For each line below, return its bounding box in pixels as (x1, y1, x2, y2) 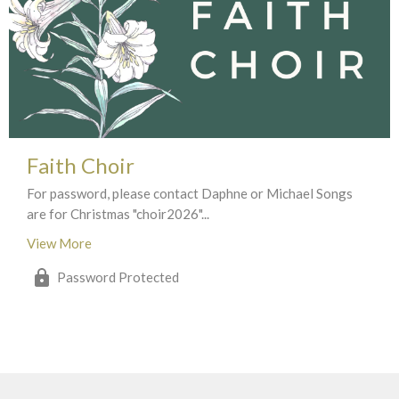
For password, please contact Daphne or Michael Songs (27, 184, 353, 201)
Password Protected (57, 268, 179, 285)
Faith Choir (27, 151, 134, 178)
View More (27, 234, 92, 251)
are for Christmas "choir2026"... (27, 205, 209, 222)
